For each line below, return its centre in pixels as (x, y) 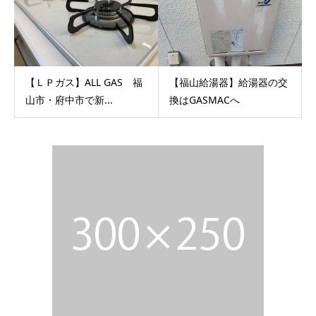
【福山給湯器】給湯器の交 (228, 82)
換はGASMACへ (204, 99)
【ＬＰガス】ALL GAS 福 (84, 82)
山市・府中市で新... (69, 99)
